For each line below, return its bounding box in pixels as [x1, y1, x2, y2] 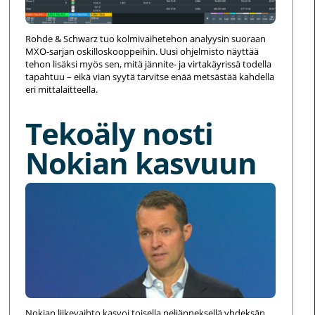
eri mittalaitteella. [25, 83, 98, 96]
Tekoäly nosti [25, 113, 214, 154]
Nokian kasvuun [25, 143, 257, 184]
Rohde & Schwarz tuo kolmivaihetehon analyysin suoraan [25, 32, 266, 46]
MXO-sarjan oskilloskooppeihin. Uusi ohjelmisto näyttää [25, 45, 259, 58]
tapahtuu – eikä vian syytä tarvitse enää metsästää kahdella [25, 70, 275, 84]
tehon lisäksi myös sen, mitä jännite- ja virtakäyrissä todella [25, 58, 272, 71]
